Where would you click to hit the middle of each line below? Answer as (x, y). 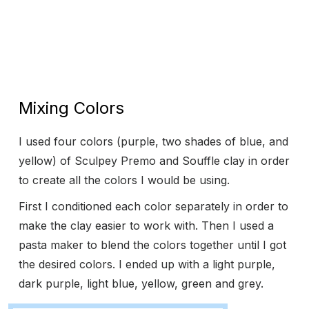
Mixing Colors (71, 108)
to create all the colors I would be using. (124, 180)
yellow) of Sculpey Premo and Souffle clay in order (154, 161)
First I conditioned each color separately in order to (153, 207)
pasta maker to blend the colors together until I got (152, 245)
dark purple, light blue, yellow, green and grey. (143, 284)
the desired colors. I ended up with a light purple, (147, 265)
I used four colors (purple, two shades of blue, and (153, 142)
